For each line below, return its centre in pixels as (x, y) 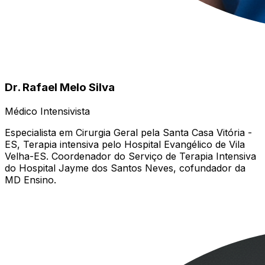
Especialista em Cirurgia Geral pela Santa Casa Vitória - (128, 132)
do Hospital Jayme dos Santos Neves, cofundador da (125, 168)
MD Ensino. (30, 180)
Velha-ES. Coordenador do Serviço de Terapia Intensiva (130, 156)
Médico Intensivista (47, 111)
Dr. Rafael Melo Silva (60, 87)
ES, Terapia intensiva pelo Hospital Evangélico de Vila (125, 144)
